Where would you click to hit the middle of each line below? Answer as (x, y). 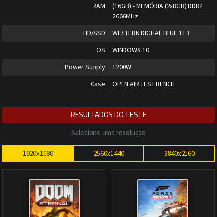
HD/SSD (94, 33)
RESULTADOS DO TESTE (108, 115)
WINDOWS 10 (131, 50)
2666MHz (125, 16)
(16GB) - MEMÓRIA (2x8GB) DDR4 (157, 6)
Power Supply (85, 67)
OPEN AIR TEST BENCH (143, 84)
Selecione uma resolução (108, 133)
